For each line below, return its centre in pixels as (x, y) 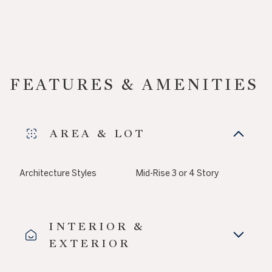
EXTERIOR (90, 243)
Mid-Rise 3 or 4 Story (177, 173)
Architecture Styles (58, 173)
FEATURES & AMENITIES (134, 85)
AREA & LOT (97, 134)
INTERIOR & (97, 226)
